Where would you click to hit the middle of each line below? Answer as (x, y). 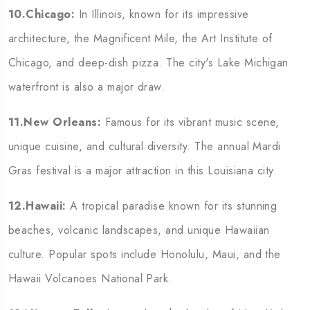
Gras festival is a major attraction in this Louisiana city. (143, 171)
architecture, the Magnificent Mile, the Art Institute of (140, 38)
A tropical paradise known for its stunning (174, 206)
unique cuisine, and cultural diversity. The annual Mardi (145, 146)
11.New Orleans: (57, 122)
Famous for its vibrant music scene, (192, 122)
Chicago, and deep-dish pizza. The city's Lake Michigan (148, 63)
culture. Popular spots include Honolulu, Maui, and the (145, 254)
